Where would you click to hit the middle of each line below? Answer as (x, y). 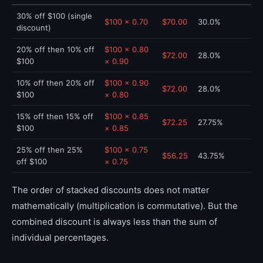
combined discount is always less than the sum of (114, 222)
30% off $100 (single (54, 16)
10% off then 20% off (55, 83)
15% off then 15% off (55, 116)
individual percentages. (60, 237)
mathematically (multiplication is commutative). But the (125, 206)
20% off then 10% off (55, 49)
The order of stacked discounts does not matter (111, 190)
